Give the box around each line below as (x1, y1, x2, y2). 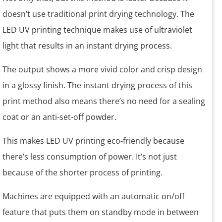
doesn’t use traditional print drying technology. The (2, 8, 194, 20)
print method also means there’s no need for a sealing (2, 96, 205, 107)
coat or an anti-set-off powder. (2, 111, 116, 123)
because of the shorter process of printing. (2, 167, 163, 178)
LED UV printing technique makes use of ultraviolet (2, 24, 192, 36)
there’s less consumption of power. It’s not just (2, 151, 177, 163)
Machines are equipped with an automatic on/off (2, 191, 185, 202)
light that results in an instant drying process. (2, 40, 172, 52)
